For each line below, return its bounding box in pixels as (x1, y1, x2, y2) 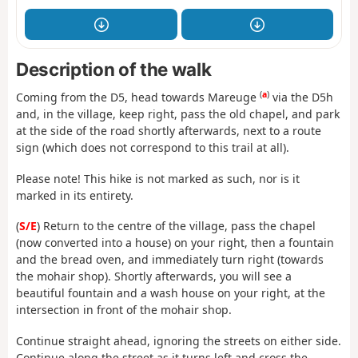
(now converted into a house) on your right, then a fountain (16, 235, 334, 251)
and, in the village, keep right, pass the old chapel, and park (16, 106, 340, 122)
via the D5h (269, 89, 333, 105)
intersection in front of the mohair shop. (16, 302, 232, 318)
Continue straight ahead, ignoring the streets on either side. (16, 332, 341, 348)
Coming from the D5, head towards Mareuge (16, 89, 260, 105)
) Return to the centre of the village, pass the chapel (37, 218, 316, 234)
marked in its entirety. (16, 187, 133, 203)
